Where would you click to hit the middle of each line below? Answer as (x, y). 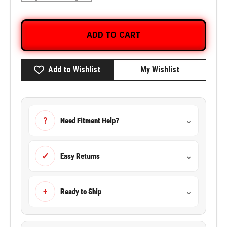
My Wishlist (160, 70)
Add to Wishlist (74, 70)
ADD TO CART (113, 35)
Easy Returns (80, 156)
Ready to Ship (81, 191)
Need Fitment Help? (90, 120)
